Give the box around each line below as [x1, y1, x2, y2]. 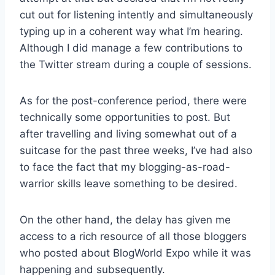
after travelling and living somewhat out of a [20, 127, 237, 140]
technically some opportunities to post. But [20, 110, 230, 123]
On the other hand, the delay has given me [20, 213, 231, 226]
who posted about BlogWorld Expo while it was [20, 246, 251, 259]
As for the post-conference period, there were [20, 94, 247, 107]
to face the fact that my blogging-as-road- [20, 160, 230, 173]
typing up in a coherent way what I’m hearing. [20, 25, 243, 37]
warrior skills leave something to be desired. [20, 177, 238, 190]
